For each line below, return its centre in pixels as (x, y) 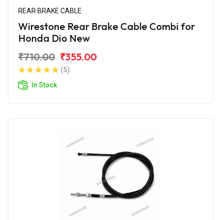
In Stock (44, 85)
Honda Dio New (54, 38)
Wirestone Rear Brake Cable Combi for (107, 26)
